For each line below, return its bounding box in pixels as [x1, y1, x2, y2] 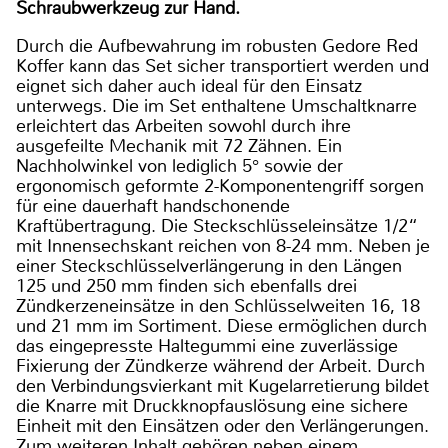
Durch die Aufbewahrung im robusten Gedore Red [16, 33, 418, 58]
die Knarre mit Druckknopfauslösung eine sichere [16, 393, 408, 418]
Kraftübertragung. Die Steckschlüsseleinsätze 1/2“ [16, 213, 418, 238]
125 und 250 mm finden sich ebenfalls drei [16, 273, 357, 298]
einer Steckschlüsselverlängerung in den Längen [16, 253, 402, 278]
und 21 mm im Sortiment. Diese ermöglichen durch [16, 313, 427, 338]
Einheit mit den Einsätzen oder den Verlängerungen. [16, 413, 429, 438]
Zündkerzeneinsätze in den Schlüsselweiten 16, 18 [16, 293, 420, 318]
